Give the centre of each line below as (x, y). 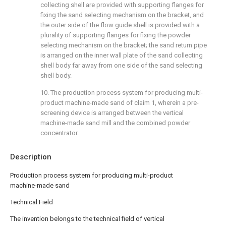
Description (31, 157)
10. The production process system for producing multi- (122, 93)
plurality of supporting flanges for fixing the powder (116, 35)
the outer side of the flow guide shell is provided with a (120, 25)
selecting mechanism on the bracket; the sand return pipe (124, 45)
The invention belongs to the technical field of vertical (87, 219)
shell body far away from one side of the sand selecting (121, 65)
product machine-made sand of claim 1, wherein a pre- (120, 103)
